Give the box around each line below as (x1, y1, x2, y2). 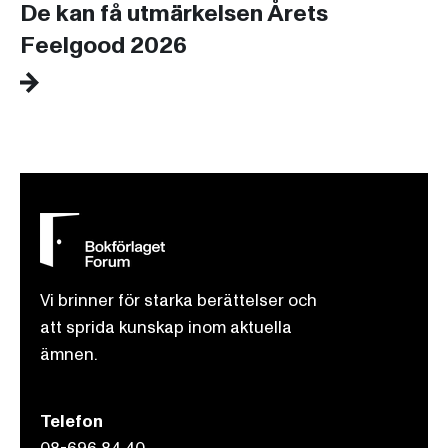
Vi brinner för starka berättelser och (40, 289, 317, 313)
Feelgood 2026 (20, 29, 187, 63)
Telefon (40, 410, 103, 434)
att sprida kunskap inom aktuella (40, 316, 292, 340)
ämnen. (40, 343, 98, 367)
